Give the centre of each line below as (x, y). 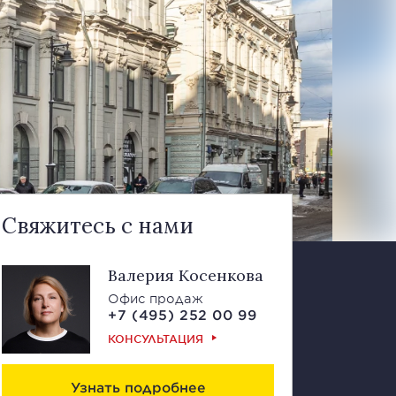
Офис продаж (156, 298)
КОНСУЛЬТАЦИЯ (156, 339)
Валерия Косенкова (186, 275)
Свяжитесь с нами (98, 226)
